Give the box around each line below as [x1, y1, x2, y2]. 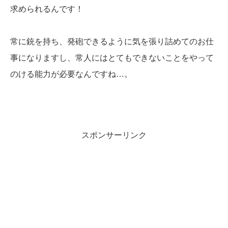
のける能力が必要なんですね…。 [10, 69, 132, 78]
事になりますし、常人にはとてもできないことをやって [10, 53, 214, 62]
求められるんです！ [10, 4, 83, 13]
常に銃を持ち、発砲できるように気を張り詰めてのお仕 [10, 37, 214, 46]
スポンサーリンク [81, 130, 147, 139]
